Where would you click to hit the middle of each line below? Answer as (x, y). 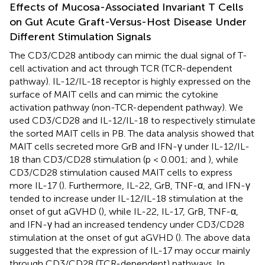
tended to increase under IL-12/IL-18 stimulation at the (126, 199)
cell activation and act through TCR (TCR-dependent (121, 69)
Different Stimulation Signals (80, 37)
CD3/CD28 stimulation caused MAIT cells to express (121, 173)
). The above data (214, 238)
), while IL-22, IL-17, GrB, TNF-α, (170, 212)
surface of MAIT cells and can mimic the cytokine (114, 95)
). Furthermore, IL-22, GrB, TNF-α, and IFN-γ (156, 186)
